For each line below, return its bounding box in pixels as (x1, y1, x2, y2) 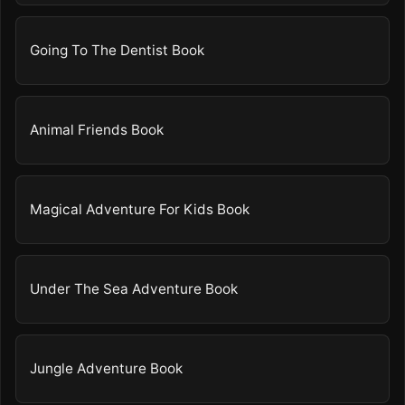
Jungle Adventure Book (30, 360, 184, 378)
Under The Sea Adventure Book (30, 280, 239, 298)
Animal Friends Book (30, 121, 165, 139)
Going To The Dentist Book (30, 42, 205, 60)
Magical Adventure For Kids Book (30, 201, 250, 219)
